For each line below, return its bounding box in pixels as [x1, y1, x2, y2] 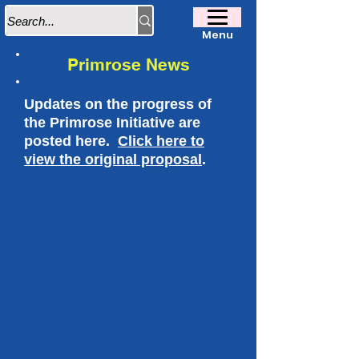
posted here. [24, 133, 118, 149]
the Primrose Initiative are [24, 115, 200, 131]
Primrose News [67, 54, 190, 75]
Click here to [118, 133, 204, 149]
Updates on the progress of [24, 96, 212, 112]
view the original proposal [24, 151, 202, 167]
